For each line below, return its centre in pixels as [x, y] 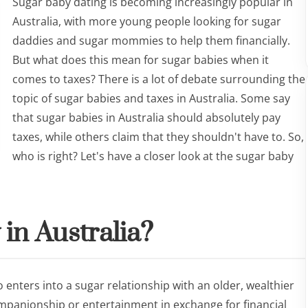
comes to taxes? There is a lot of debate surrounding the [159, 79]
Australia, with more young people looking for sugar [147, 21]
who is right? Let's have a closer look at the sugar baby [153, 156]
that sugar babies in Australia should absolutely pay [146, 118]
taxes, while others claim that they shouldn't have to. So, [158, 137]
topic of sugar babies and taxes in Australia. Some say [151, 98]
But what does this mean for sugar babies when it [141, 60]
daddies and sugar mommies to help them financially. [151, 41]
